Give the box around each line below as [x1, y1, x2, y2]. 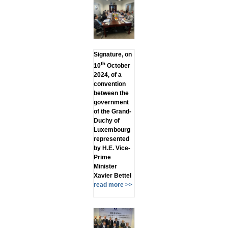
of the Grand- [93, 107, 131, 115]
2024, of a [93, 71, 122, 78]
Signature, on [93, 50, 132, 58]
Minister [93, 162, 117, 170]
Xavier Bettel [93, 172, 131, 179]
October [105, 62, 130, 69]
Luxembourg [93, 126, 130, 133]
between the [93, 89, 129, 97]
